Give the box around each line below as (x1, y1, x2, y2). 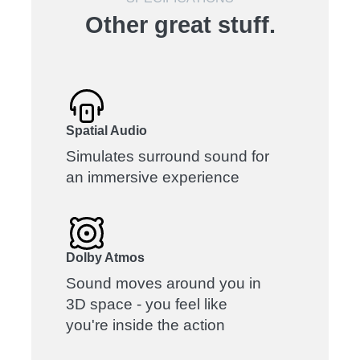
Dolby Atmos (66, 250, 145, 264)
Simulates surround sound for (66, 147, 270, 165)
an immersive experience (66, 168, 240, 186)
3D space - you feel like (66, 295, 228, 313)
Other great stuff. (84, 12, 276, 39)
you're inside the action (66, 316, 226, 333)
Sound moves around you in (66, 274, 262, 292)
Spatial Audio (66, 123, 148, 137)
